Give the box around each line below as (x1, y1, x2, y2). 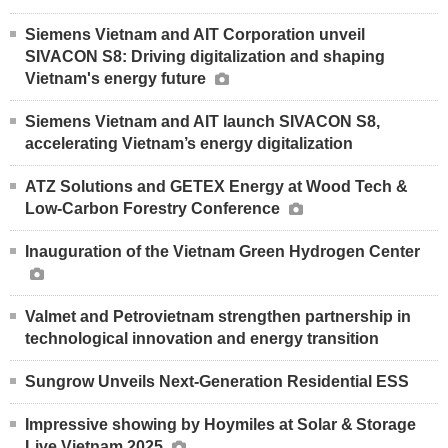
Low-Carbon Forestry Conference (25, 199, 284, 217)
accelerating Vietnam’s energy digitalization (25, 134, 353, 152)
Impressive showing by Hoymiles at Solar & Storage (25, 415, 416, 433)
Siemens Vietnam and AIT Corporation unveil (25, 25, 365, 43)
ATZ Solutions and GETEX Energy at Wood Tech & (25, 177, 408, 195)
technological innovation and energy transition (25, 329, 379, 347)
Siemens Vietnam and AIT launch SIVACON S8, (25, 112, 380, 130)
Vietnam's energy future (25, 69, 210, 87)
